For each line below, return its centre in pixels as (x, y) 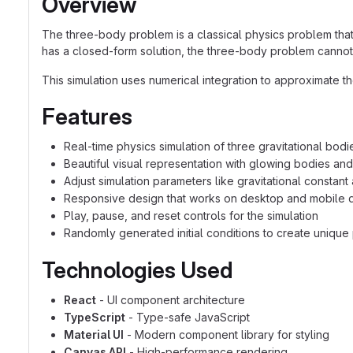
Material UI (94, 334)
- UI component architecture (171, 300)
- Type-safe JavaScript (188, 317)
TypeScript (95, 317)
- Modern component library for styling (227, 334)
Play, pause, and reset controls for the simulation (191, 216)
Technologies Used (137, 270)
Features (87, 117)
